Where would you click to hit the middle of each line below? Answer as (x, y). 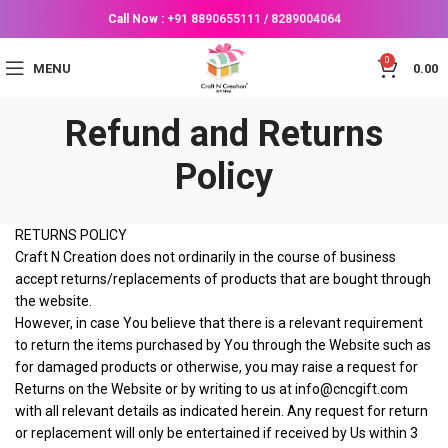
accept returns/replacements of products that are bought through (223, 279)
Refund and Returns (224, 134)
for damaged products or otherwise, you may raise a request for (216, 367)
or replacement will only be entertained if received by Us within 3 (216, 433)
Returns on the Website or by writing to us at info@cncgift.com (211, 389)
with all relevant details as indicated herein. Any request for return (221, 411)
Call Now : (137, 19)
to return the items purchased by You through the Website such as (223, 345)
